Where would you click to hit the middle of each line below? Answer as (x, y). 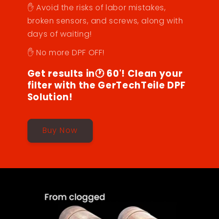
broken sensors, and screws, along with (105, 21)
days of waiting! (59, 34)
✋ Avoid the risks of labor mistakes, (97, 8)
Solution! (50, 97)
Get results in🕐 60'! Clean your (105, 74)
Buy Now (60, 131)
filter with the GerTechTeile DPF (106, 86)
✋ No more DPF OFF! (66, 52)
